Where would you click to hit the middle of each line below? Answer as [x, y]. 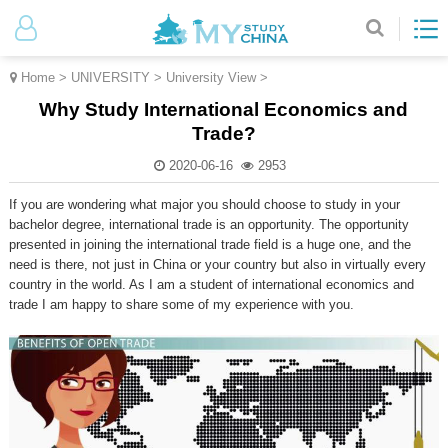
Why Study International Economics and [224, 109]
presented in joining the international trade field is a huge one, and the [209, 244]
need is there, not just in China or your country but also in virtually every [217, 264]
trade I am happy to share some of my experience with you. [181, 304]
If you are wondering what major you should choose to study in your [204, 204]
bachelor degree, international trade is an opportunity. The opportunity [208, 224]
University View [211, 77]
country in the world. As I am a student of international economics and [211, 284]
